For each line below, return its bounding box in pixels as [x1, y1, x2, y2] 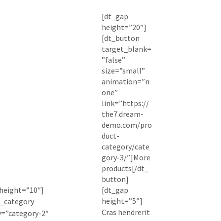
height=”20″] [101, 22, 147, 33]
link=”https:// [101, 98, 149, 109]
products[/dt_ [101, 163, 148, 174]
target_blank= [101, 44, 151, 54]
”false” [101, 55, 125, 65]
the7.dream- [101, 109, 144, 119]
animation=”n [101, 76, 149, 87]
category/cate [101, 142, 149, 152]
